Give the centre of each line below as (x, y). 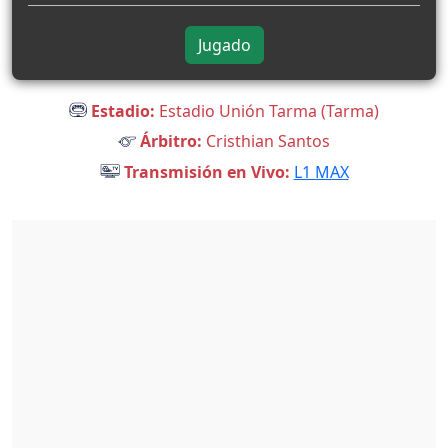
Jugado (224, 44)
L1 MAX (321, 171)
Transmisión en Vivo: (204, 171)
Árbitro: (169, 141)
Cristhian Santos (266, 141)
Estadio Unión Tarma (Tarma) (267, 110)
